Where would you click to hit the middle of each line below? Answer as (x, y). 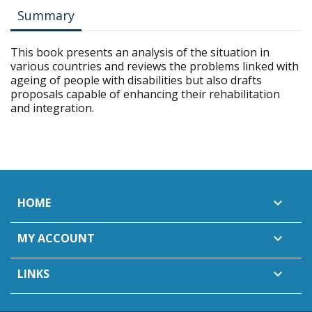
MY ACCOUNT (56, 238)
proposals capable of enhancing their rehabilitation (145, 94)
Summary (46, 15)
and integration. (52, 108)
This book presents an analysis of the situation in (140, 52)
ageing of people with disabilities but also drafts (136, 80)
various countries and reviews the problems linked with (155, 66)
